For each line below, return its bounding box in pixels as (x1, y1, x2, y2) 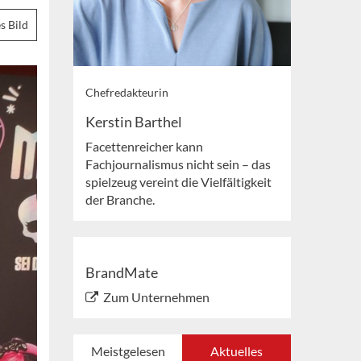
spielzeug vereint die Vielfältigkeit (85, 174, 272, 190)
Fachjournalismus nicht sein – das (85, 156, 271, 172)
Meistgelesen (90, 343, 165, 359)
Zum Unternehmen (103, 289, 210, 305)
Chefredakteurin (85, 85, 168, 100)
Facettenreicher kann (85, 139, 203, 155)
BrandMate (85, 263, 158, 282)
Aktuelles (210, 343, 263, 359)
